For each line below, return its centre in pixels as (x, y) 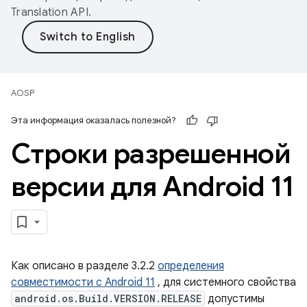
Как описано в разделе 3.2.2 (84, 266)
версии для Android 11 (153, 186)
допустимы (235, 299)
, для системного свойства (225, 282)
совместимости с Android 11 (83, 282)
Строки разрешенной (150, 153)
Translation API (50, 12)
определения (191, 266)
